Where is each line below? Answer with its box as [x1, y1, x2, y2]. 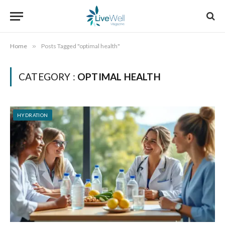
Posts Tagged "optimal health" [41, 42, 120, 50]
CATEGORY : [19, 71, 78, 82]
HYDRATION [17, 112, 48, 118]
